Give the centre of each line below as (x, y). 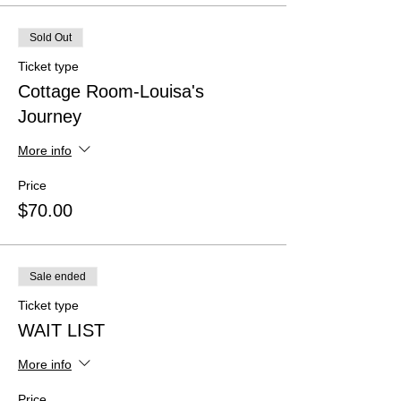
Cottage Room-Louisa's (111, 91)
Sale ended (58, 277)
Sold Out (51, 38)
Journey (50, 116)
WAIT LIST (61, 330)
